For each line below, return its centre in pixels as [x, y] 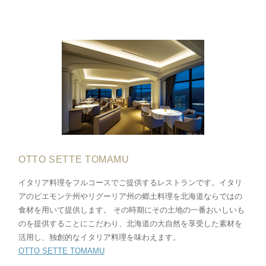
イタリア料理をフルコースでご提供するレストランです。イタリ [130, 183]
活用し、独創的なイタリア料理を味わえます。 [99, 237]
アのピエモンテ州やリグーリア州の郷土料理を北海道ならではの [130, 197]
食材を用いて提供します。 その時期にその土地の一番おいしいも [131, 210]
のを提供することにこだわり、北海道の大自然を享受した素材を [130, 224]
